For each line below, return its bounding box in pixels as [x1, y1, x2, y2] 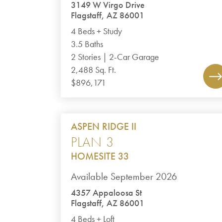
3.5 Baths [71, 39, 104, 50]
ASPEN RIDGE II [71, 120, 137, 133]
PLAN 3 [71, 133, 114, 151]
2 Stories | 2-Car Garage [71, 52, 160, 62]
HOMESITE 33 [71, 150, 129, 163]
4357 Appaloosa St [71, 187, 142, 198]
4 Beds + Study [71, 26, 122, 37]
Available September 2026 [71, 170, 177, 183]
